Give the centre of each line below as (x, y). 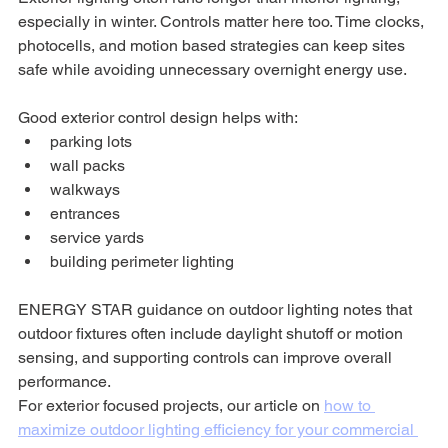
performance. (64, 381)
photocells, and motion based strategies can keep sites (213, 45)
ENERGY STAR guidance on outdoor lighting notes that (217, 309)
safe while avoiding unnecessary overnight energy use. (212, 69)
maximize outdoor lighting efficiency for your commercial (218, 429)
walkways (85, 189)
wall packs (87, 165)
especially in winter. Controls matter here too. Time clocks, (223, 21)
